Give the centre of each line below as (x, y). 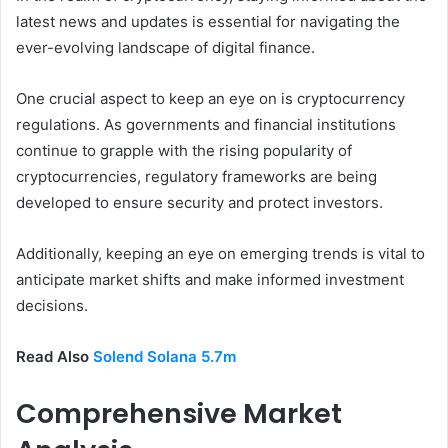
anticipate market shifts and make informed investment (210, 280)
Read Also (54, 357)
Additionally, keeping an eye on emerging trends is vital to (220, 254)
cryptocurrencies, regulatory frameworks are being (196, 177)
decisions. (52, 306)
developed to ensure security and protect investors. (199, 203)
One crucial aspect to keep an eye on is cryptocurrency (210, 99)
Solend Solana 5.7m (164, 357)
